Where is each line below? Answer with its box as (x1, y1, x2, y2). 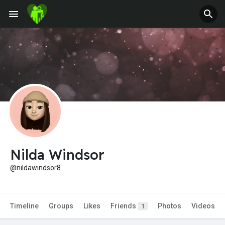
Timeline (10, 202, 39, 210)
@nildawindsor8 (10, 164, 61, 172)
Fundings (14, 80, 45, 89)
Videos (191, 202, 215, 210)
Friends (110, 202, 138, 210)
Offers (123, 34, 144, 43)
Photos (158, 202, 181, 210)
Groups (49, 202, 73, 210)
